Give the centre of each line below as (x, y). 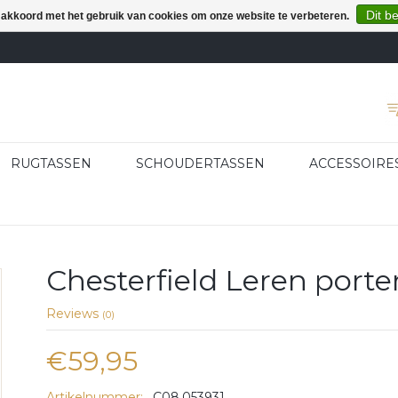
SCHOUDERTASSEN (200, 163)
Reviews (75, 314)
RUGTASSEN (51, 163)
